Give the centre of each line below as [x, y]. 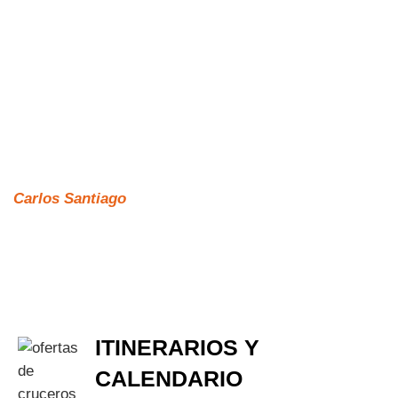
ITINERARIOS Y [177, 348]
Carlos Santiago [70, 199]
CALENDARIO [169, 379]
